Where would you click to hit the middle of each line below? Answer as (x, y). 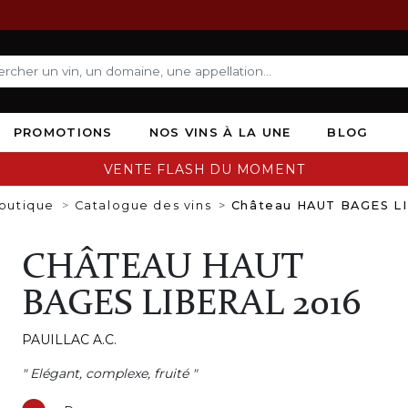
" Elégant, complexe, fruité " (109, 373)
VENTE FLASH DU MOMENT (204, 169)
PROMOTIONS (63, 132)
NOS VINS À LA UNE (220, 132)
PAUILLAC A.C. (69, 339)
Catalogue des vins (143, 205)
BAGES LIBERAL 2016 (191, 305)
